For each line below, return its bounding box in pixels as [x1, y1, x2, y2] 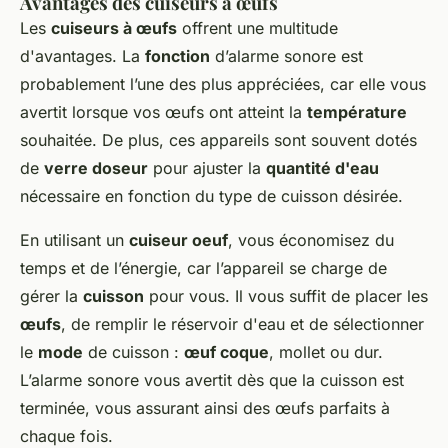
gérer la [20, 286, 83, 307]
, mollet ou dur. [269, 342, 383, 363]
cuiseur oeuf [129, 230, 228, 251]
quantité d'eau [266, 158, 379, 179]
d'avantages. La [20, 46, 145, 67]
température [307, 102, 407, 123]
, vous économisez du [228, 230, 394, 251]
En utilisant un [20, 230, 129, 251]
